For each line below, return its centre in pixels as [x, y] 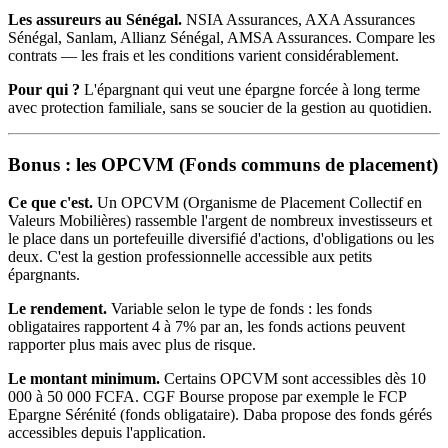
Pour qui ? [44, 89]
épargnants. [44, 275]
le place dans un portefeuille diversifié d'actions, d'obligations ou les [221, 239]
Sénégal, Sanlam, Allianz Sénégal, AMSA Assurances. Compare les [221, 37]
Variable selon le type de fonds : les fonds [239, 309]
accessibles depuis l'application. [107, 433]
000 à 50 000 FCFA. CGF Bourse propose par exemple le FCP [207, 397]
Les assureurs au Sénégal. [95, 19]
